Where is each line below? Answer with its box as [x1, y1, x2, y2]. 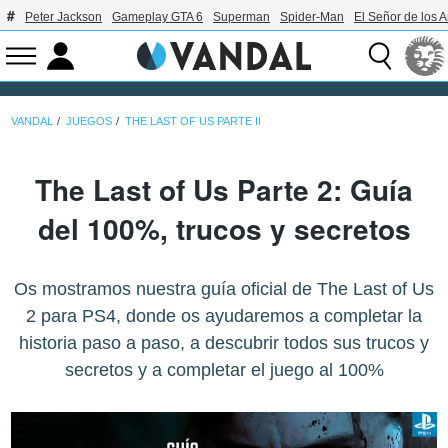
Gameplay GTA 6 [112, 10, 203, 24]
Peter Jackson [25, 10, 102, 24]
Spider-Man [280, 10, 344, 24]
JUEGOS [66, 114, 113, 127]
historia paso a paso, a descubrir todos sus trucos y [19, 333, 429, 354]
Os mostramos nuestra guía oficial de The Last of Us [14, 279, 434, 300]
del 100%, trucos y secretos [37, 208, 411, 250]
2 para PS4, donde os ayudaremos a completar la [26, 306, 422, 327]
